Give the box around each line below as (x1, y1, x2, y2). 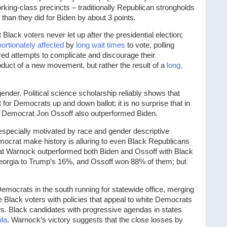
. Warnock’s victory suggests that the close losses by (7, 215, 183, 224)
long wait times (76, 41, 125, 50)
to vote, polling (125, 41, 174, 50)
